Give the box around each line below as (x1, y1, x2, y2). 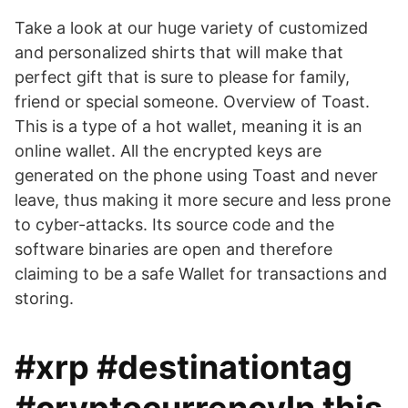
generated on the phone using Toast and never (15, 166, 378, 185)
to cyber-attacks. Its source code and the (15, 215, 334, 234)
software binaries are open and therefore (15, 240, 332, 259)
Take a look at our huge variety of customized (15, 18, 368, 37)
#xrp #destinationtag (15, 347, 352, 387)
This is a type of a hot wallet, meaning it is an (15, 117, 362, 136)
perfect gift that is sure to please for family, (15, 67, 350, 87)
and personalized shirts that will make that (15, 43, 343, 62)
